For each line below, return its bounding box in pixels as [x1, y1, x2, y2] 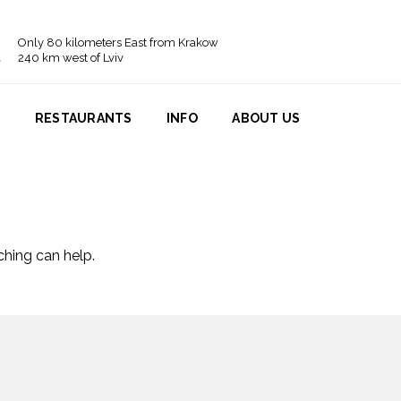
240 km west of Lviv [17, 51, 124, 64]
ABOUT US [232, 111, 301, 125]
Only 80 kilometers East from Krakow [17, 36, 218, 49]
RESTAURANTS [35, 111, 132, 125]
